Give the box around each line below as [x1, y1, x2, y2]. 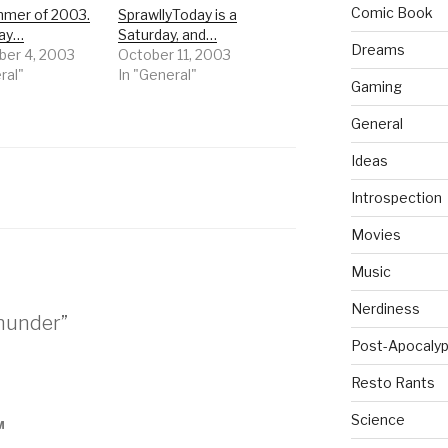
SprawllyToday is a [118, 6, 238, 24]
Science [350, 411, 405, 429]
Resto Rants [350, 374, 435, 392]
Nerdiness [350, 300, 420, 318]
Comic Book [350, 4, 433, 22]
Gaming [350, 78, 402, 96]
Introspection [350, 189, 442, 207]
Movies [350, 226, 401, 244]
